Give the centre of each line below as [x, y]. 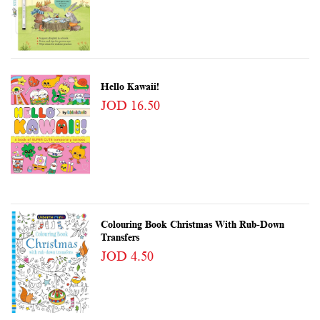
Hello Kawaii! [130, 86]
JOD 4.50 [127, 256]
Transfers [120, 237]
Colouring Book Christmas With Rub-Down [192, 224]
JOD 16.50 [130, 105]
